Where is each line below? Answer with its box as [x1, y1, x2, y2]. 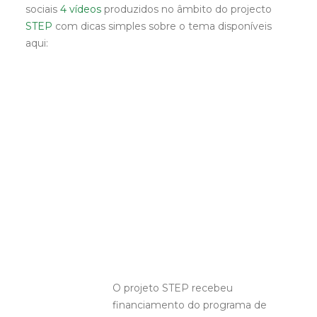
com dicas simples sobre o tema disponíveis [52, 20, 272, 33]
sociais [25, 3, 60, 16]
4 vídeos [60, 3, 101, 16]
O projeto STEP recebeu [113, 282, 233, 294]
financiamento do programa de [113, 299, 267, 311]
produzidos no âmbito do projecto [101, 3, 272, 16]
